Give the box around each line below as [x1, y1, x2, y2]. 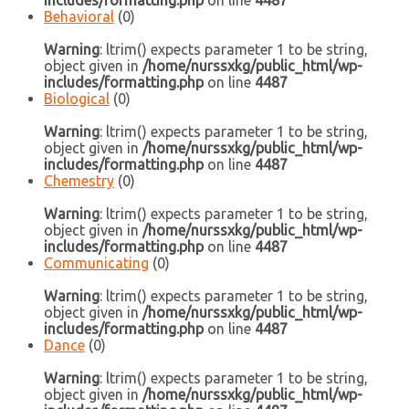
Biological [44, 90, 110, 108]
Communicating [44, 255, 149, 272]
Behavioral [44, 8, 114, 26]
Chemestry [44, 173, 114, 190]
